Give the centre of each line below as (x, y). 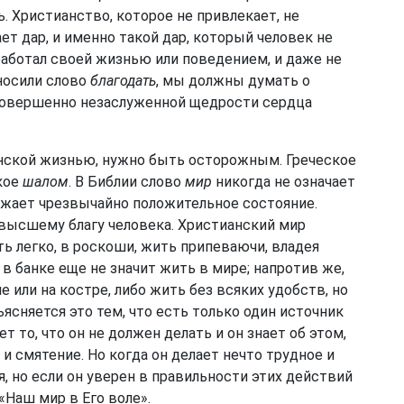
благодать (123, 81)
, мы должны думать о (233, 81)
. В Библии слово (127, 182)
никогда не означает (284, 182)
